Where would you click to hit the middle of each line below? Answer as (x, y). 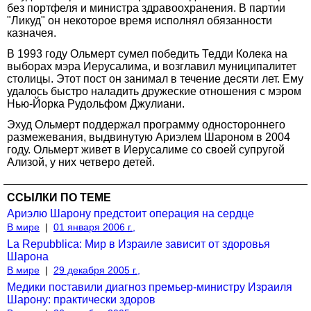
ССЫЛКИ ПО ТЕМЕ (59, 197)
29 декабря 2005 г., (97, 270)
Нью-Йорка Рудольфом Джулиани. (96, 103)
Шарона (28, 256)
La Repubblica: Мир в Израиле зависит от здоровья (138, 244)
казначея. (32, 33)
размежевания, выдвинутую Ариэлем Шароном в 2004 (149, 137)
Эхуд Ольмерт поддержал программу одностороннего (146, 124)
